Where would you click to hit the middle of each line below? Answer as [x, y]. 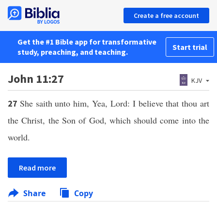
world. [19, 137]
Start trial [190, 47]
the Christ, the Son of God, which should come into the [108, 120]
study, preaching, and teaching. [73, 52]
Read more [37, 168]
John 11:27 [36, 79]
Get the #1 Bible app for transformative [87, 42]
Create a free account [166, 15]
